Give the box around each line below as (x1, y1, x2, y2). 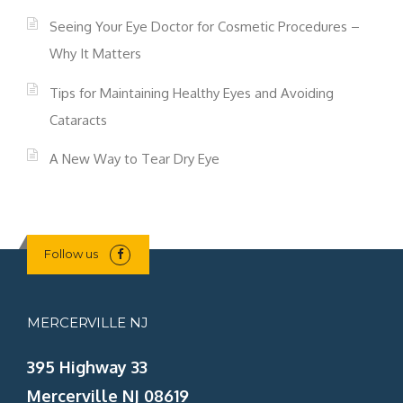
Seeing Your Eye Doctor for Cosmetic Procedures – (49, 18, 360, 36)
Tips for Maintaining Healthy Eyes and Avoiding (49, 84, 334, 102)
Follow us (43, 246, 98, 261)
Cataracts (49, 111, 107, 129)
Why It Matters (49, 45, 141, 63)
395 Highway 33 (27, 356, 148, 377)
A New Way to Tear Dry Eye (49, 149, 219, 167)
